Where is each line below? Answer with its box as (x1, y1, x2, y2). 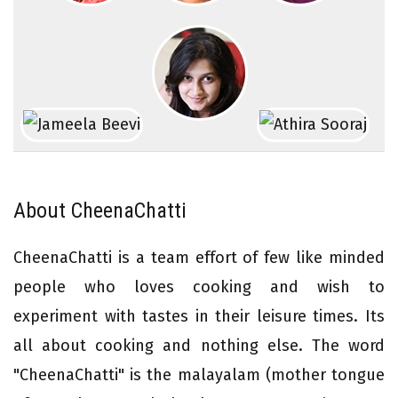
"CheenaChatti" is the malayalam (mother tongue (13, 364, 385, 385)
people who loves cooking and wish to (13, 276, 385, 297)
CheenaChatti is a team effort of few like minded (13, 247, 385, 267)
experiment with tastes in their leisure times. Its (13, 306, 385, 326)
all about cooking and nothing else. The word (13, 335, 385, 355)
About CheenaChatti (13, 197, 187, 223)
